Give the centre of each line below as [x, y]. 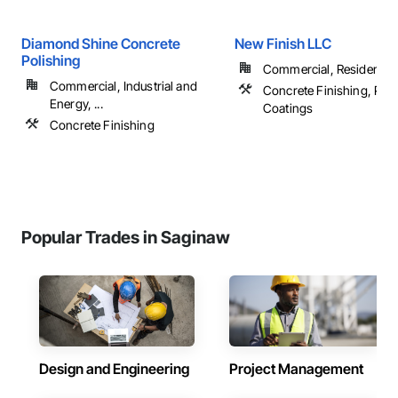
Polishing [51, 60]
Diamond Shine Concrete [101, 44]
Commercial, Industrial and [123, 86]
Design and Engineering [114, 369]
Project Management [296, 369]
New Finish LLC [283, 44]
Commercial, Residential [330, 69]
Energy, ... [76, 103]
